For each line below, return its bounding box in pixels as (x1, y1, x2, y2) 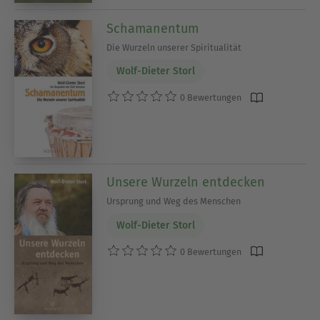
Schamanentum (106, 20, 199, 36)
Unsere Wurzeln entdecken (106, 174, 266, 191)
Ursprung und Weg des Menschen (106, 196, 241, 207)
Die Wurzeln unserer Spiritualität (106, 41, 242, 53)
